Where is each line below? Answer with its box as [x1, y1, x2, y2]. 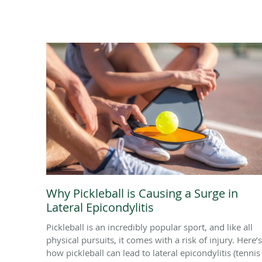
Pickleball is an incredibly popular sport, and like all [46, 220, 253, 233]
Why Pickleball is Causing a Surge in [46, 185, 238, 201]
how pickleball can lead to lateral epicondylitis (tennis [46, 246, 260, 258]
